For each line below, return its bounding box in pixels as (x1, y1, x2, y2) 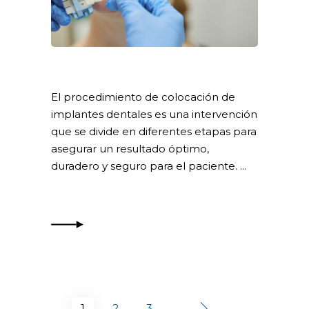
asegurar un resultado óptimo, (51, 141, 209, 155)
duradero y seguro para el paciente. (51, 159, 240, 172)
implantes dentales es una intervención (51, 107, 257, 121)
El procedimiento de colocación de (51, 90, 235, 103)
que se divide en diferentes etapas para (51, 124, 257, 138)
